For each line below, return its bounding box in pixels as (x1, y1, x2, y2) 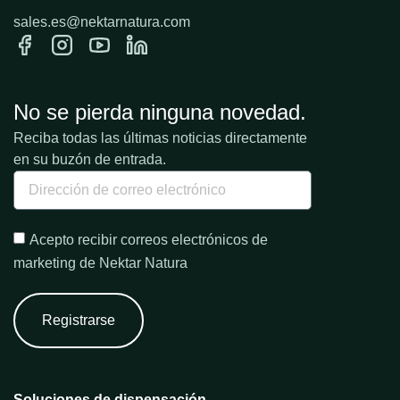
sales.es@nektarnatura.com (13, 13, 190, 29)
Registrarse (42, 312, 115, 329)
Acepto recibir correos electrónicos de (29, 231, 268, 247)
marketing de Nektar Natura (13, 255, 187, 271)
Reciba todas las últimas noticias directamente (13, 129, 307, 146)
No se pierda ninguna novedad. (13, 99, 306, 124)
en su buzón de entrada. (13, 151, 166, 167)
